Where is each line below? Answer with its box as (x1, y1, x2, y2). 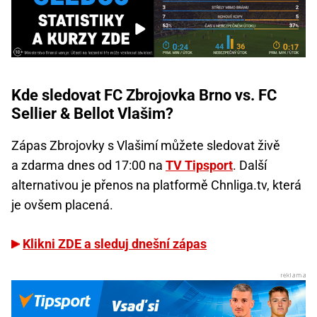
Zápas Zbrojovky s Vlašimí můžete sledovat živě (11, 137, 280, 153)
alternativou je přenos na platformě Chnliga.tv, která (11, 177, 301, 192)
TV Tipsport (166, 157, 233, 173)
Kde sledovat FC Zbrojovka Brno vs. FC (11, 86, 277, 104)
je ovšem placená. (11, 197, 113, 212)
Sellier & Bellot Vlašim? (11, 104, 173, 122)
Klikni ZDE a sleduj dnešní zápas (23, 236, 207, 251)
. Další (233, 157, 267, 173)
